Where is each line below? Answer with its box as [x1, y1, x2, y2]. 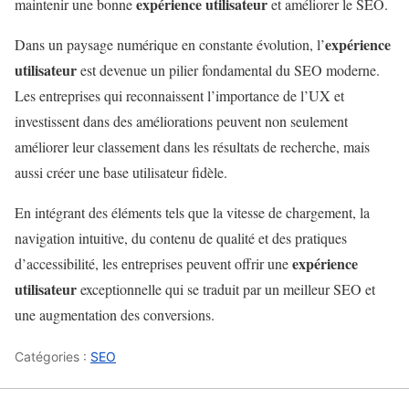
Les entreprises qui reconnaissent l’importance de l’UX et [15, 86, 344, 106]
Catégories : [15, 349, 90, 365]
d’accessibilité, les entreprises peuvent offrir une [15, 254, 292, 274]
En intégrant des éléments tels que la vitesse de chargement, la [15, 203, 370, 223]
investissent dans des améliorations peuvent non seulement [15, 111, 348, 131]
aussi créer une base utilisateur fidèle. [15, 163, 227, 183]
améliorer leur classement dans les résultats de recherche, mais [15, 137, 370, 157]
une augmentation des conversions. [15, 305, 215, 325]
